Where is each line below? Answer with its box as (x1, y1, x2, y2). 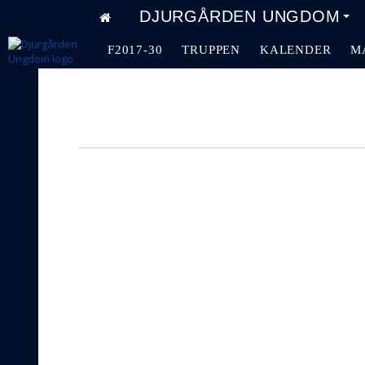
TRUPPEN (182, 43, 241, 56)
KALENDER (260, 43, 332, 56)
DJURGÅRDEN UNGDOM (139, 7, 341, 25)
